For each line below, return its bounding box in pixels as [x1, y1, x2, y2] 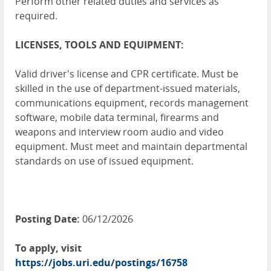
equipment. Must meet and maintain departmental [15, 140, 247, 153]
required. [15, 9, 57, 22]
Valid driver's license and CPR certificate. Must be [15, 67, 238, 80]
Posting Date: [15, 212, 80, 226]
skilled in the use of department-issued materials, [15, 82, 240, 95]
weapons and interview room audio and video [15, 125, 224, 139]
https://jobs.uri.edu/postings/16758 [15, 256, 188, 269]
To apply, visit [15, 241, 82, 255]
